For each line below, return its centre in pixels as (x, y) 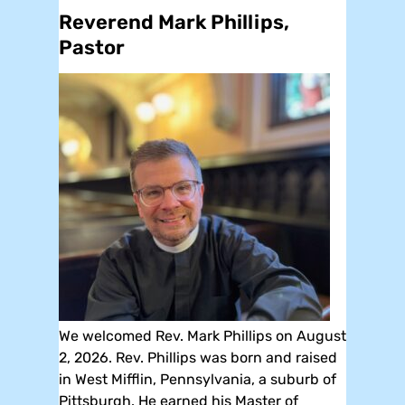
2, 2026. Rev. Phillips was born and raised (198, 357)
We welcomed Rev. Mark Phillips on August (202, 335)
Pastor (92, 47)
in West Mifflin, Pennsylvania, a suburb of (198, 379)
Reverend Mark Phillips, (174, 22)
